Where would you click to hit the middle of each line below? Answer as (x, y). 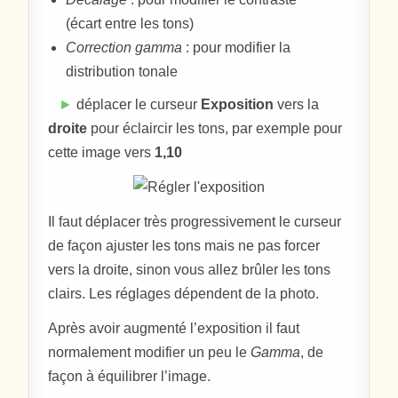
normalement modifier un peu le (150, 352)
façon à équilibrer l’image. (130, 376)
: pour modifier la (237, 47)
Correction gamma (124, 47)
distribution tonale (122, 71)
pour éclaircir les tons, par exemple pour (215, 128)
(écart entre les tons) (130, 23)
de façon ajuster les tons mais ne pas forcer (184, 245)
